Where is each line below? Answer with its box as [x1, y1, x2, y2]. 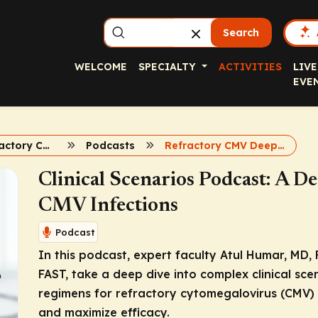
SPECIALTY [138, 60, 199, 73]
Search [223, 26, 260, 39]
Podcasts [86, 139, 136, 152]
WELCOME [75, 60, 127, 73]
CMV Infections [38, 196, 178, 216]
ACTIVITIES [218, 60, 282, 73]
